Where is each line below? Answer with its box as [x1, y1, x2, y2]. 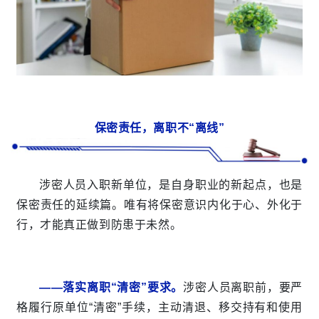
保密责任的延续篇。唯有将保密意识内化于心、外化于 [16, 198, 303, 211]
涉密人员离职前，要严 [183, 281, 303, 293]
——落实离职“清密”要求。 [39, 281, 184, 293]
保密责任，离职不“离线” [94, 122, 225, 135]
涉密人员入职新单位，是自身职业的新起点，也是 [39, 178, 303, 191]
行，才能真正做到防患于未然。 [16, 218, 182, 231]
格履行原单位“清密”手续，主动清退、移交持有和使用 [16, 300, 303, 313]
